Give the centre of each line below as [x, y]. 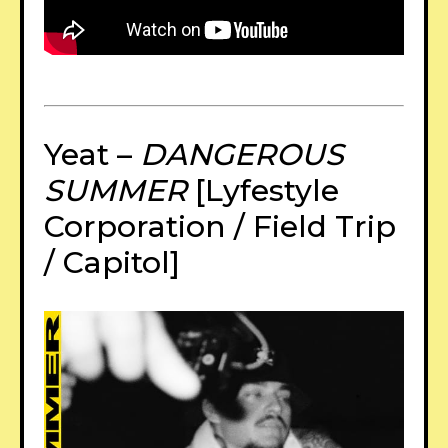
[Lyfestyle [263, 191]
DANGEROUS [242, 155]
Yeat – [92, 155]
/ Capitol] [112, 263]
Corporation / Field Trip [220, 227]
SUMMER [115, 191]
